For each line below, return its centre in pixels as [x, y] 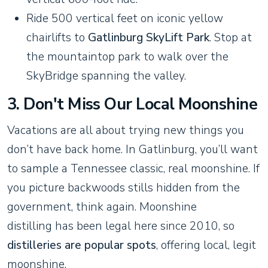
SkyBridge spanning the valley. [106, 76]
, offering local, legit [206, 245]
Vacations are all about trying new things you [126, 130]
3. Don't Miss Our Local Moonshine [133, 104]
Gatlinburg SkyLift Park [149, 37]
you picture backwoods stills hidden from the [124, 188]
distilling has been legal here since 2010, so [121, 226]
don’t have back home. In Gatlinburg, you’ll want [133, 149]
